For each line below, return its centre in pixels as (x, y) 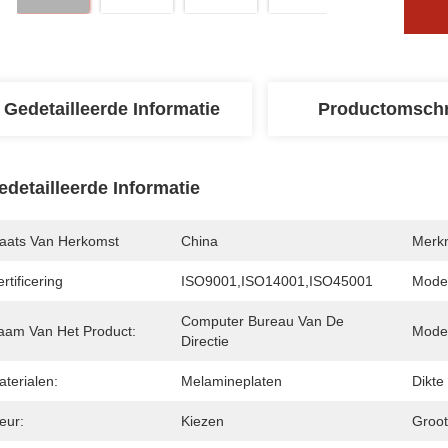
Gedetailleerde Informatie (112, 109)
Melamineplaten (231, 381)
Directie (205, 341)
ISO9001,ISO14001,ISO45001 (277, 281)
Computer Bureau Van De (262, 321)
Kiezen (202, 421)
